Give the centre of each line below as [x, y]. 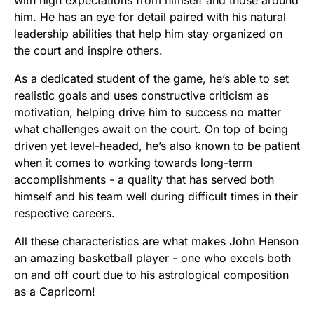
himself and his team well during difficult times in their [156, 196]
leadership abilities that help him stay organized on [148, 33]
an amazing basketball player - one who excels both [152, 258]
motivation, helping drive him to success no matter [148, 112]
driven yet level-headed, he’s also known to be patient [157, 145]
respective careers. [64, 213]
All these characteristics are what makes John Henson [156, 241]
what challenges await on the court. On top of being [151, 129]
